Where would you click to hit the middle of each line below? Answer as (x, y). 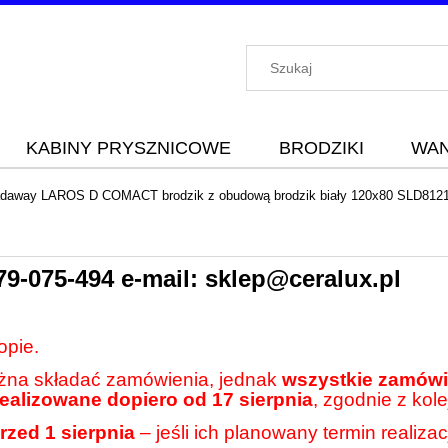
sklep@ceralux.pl (303, 278)
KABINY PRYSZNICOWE (129, 148)
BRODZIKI (321, 148)
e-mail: (159, 278)
